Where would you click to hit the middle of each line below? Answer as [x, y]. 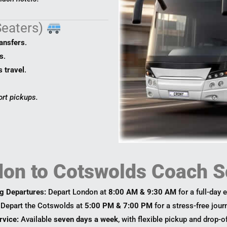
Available [36, 220]
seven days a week [86, 220]
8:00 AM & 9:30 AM [143, 192]
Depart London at [78, 192]
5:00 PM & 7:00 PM [119, 206]
